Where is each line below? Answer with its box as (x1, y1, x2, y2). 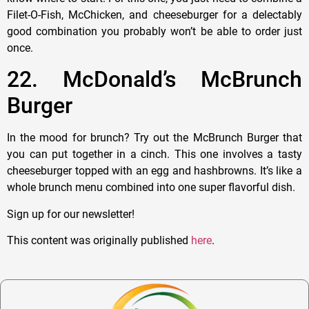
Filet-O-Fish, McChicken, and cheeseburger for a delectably (7, 8, 302, 21)
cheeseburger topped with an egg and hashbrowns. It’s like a (7, 164, 302, 178)
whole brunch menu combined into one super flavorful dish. (7, 181, 295, 195)
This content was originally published (7, 234, 191, 248)
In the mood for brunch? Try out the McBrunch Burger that (7, 131, 302, 145)
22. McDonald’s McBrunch (7, 66, 302, 93)
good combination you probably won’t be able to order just (7, 24, 302, 38)
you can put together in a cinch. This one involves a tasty (7, 148, 302, 161)
